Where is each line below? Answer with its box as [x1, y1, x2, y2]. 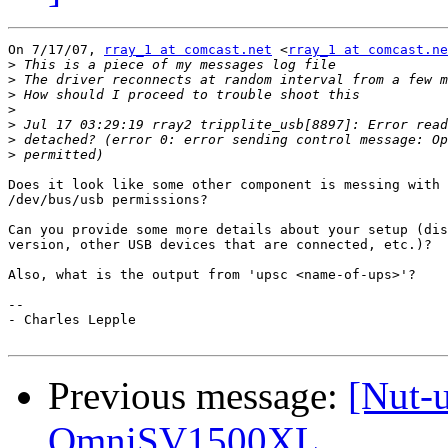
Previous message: [48, 374, 348, 418]
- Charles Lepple [8, 312, 136, 328]
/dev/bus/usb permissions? [8, 192, 208, 208]
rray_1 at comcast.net [104, 42, 272, 58]
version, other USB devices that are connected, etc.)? [8, 237, 432, 253]
